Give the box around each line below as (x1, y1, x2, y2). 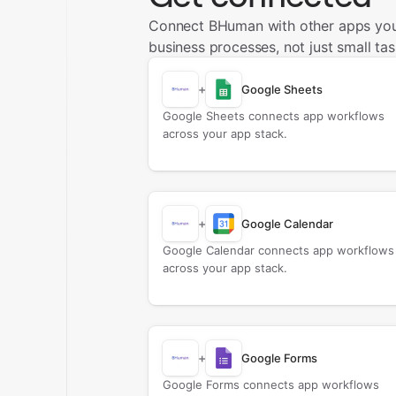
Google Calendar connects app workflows (162, 243, 394, 257)
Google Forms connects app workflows (162, 377, 379, 392)
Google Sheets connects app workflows (162, 109, 385, 123)
